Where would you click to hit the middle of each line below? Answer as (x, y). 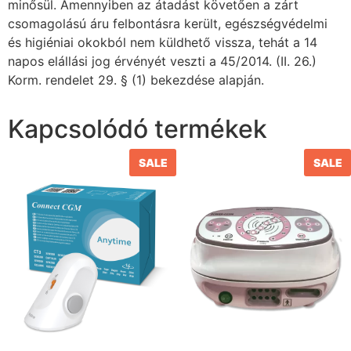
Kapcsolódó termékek (138, 129)
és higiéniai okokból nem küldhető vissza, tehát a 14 (163, 43)
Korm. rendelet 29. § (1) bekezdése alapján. (136, 80)
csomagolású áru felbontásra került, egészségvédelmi (168, 24)
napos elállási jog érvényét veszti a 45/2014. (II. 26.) (162, 62)
